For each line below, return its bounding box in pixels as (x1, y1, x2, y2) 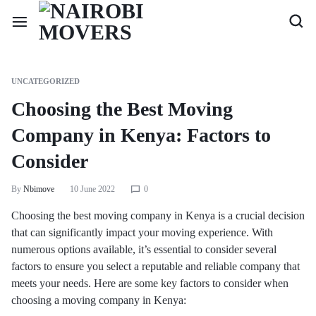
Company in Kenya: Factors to (11, 124, 271, 146)
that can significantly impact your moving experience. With (11, 226, 273, 238)
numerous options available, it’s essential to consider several (11, 243, 276, 255)
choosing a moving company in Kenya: (11, 294, 186, 306)
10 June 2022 (70, 184, 115, 194)
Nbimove (23, 184, 54, 194)
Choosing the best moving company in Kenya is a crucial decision (11, 209, 305, 221)
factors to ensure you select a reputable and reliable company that (11, 260, 300, 272)
